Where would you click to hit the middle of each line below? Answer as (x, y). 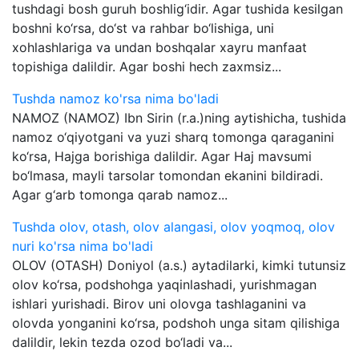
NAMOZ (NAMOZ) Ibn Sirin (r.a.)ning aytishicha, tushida (179, 118)
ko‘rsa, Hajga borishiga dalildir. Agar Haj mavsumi (162, 156)
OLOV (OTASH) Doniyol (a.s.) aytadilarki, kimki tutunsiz (179, 265)
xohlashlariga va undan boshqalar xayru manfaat (159, 47)
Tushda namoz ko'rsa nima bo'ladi (115, 99)
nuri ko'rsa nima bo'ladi (83, 246)
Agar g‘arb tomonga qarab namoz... (120, 195)
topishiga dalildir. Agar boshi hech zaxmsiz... (147, 67)
